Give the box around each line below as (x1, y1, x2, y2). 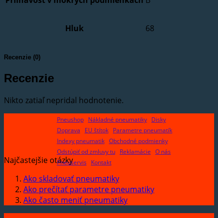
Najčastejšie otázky (4, 154, 73, 165)
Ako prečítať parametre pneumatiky (23, 183, 154, 195)
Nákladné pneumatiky (88, 115, 147, 124)
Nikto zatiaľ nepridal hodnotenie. (4, 94, 124, 106)
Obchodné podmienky (109, 136, 168, 145)
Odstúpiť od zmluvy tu (56, 147, 115, 156)
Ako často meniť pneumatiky (23, 194, 127, 205)
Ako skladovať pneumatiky (23, 173, 119, 184)
